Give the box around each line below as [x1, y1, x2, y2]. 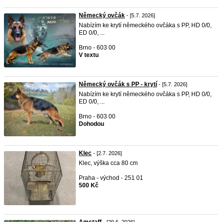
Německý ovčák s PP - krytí [79, 81, 157, 88]
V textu [79, 52, 99, 58]
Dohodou [79, 120, 104, 127]
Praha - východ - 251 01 [79, 174, 143, 181]
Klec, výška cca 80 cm [79, 160, 138, 166]
